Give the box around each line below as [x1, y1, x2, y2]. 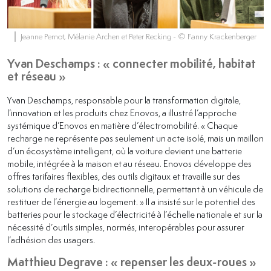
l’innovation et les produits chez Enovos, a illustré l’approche [7, 106, 237, 119]
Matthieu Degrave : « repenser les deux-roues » [7, 253, 256, 270]
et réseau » [7, 68, 65, 84]
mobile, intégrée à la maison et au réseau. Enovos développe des [7, 157, 252, 169]
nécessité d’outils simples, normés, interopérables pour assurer [7, 220, 244, 233]
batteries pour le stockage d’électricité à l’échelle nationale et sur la [7, 207, 263, 220]
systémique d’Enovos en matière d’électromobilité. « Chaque [7, 119, 238, 131]
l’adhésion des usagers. [7, 233, 95, 246]
